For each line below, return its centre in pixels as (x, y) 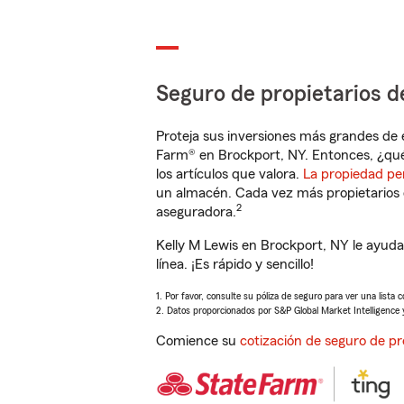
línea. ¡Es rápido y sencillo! (235, 264)
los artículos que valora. (230, 174)
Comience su (198, 341)
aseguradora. (196, 212)
